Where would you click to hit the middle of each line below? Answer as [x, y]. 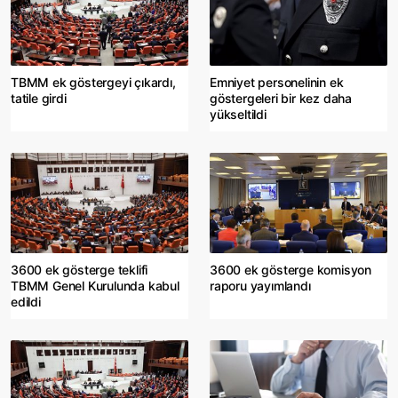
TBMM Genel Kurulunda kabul [95, 285]
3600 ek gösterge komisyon [291, 269]
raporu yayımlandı [260, 285]
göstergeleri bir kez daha [281, 98]
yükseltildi [238, 114]
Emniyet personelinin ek [277, 82]
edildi [26, 301]
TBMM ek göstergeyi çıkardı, [93, 82]
